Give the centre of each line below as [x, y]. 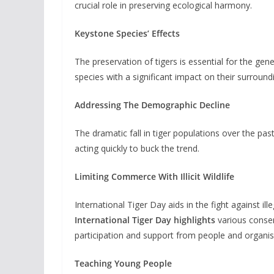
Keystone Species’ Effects [127, 33]
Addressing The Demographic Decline [152, 105]
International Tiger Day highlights [145, 220]
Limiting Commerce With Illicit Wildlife [154, 176]
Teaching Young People [123, 263]
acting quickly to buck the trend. [137, 148]
